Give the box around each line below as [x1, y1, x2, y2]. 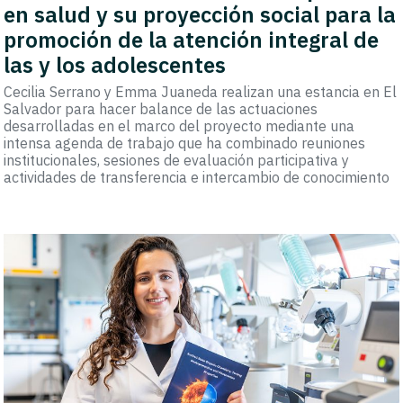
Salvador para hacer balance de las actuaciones [4, 100, 318, 119]
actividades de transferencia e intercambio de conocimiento [4, 168, 390, 187]
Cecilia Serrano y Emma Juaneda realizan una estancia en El [4, 83, 398, 102]
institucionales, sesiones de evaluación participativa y [4, 151, 350, 170]
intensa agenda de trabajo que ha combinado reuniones [4, 134, 366, 153]
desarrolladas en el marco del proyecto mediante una [4, 117, 355, 136]
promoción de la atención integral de [4, 25, 380, 55]
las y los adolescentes [4, 50, 227, 80]
